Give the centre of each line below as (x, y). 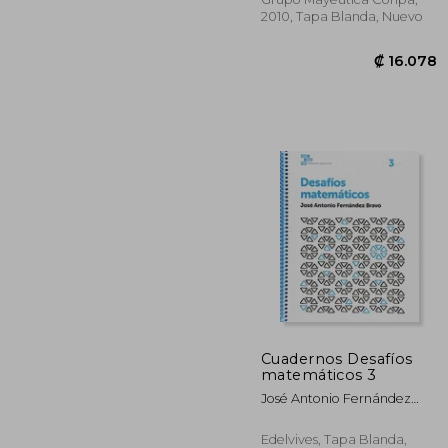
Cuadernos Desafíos (337, 358)
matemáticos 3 (319, 374)
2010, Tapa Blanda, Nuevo (342, 16)
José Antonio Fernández (336, 398)
